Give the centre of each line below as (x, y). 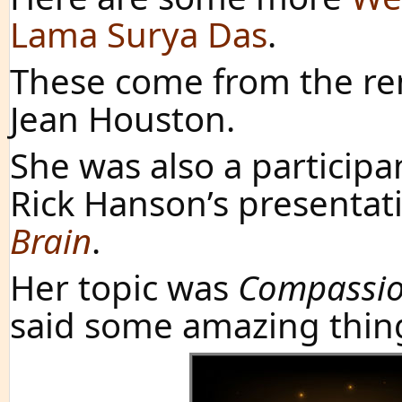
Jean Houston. (122, 118)
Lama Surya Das (139, 34)
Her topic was (124, 287)
